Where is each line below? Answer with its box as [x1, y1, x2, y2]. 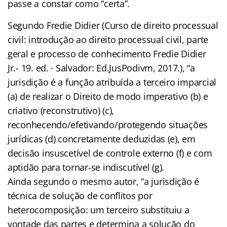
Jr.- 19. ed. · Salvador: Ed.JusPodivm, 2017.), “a [8, 61, 195, 74]
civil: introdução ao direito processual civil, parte [8, 33, 208, 46]
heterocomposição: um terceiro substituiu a [8, 203, 190, 216]
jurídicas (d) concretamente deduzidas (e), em [8, 132, 196, 145]
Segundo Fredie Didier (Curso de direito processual [8, 19, 218, 31]
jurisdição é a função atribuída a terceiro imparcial [8, 75, 216, 88]
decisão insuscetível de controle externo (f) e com [8, 146, 212, 159]
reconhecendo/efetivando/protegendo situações [8, 118, 208, 131]
